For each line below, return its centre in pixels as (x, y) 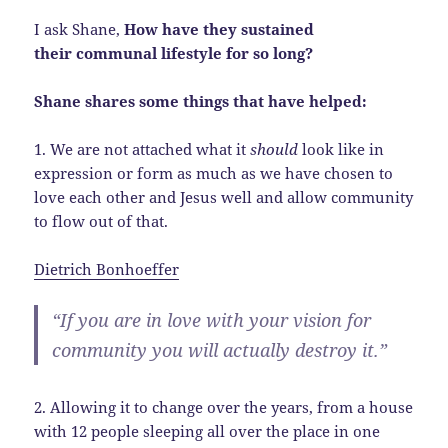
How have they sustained (219, 28)
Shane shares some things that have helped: (201, 100)
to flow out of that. (101, 220)
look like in (341, 148)
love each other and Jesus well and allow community (224, 196)
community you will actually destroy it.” (220, 349)
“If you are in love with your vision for (212, 319)
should (274, 148)
